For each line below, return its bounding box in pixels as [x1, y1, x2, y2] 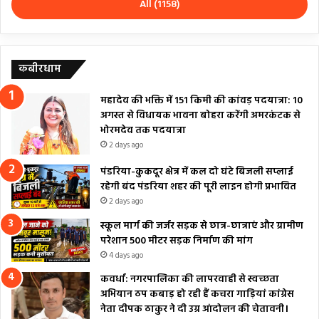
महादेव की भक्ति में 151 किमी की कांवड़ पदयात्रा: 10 [100, 92, 303, 109]
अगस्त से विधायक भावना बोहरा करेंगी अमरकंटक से [100, 107, 300, 124]
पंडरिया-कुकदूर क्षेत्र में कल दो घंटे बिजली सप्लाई [100, 163, 293, 180]
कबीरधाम [19, 60, 61, 78]
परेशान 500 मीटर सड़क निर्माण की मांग [100, 232, 253, 249]
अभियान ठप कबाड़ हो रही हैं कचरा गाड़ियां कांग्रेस [100, 286, 294, 303]
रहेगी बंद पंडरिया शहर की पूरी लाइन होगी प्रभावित [100, 178, 296, 195]
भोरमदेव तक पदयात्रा [100, 122, 186, 139]
